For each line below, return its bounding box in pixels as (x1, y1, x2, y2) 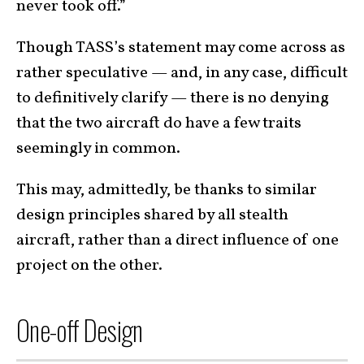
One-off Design (16, 310, 143, 351)
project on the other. (16, 254, 162, 278)
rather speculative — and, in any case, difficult (16, 62, 348, 85)
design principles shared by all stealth (16, 204, 288, 227)
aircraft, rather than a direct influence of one (16, 229, 339, 253)
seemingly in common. (16, 137, 180, 161)
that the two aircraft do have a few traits (16, 112, 301, 136)
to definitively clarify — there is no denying (16, 87, 329, 110)
